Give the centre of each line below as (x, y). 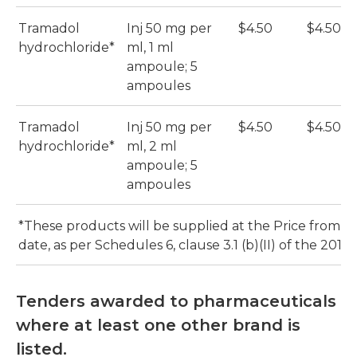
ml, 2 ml (152, 147)
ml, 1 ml (150, 48)
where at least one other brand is (158, 326)
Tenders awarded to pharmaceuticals (176, 302)
